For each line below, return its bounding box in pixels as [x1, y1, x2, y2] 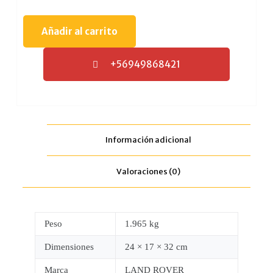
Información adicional [105, 135, 192, 146]
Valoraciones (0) [116, 166, 181, 177]
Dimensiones [44, 242, 94, 252]
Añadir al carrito [41, 25, 118, 37]
